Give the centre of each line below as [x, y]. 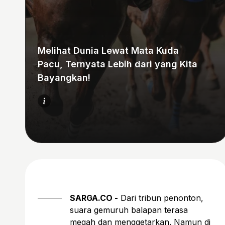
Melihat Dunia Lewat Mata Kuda [108, 50]
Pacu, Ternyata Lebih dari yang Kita [118, 64]
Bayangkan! [64, 77]
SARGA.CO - [94, 198]
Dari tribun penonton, [161, 198]
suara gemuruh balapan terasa [129, 210]
